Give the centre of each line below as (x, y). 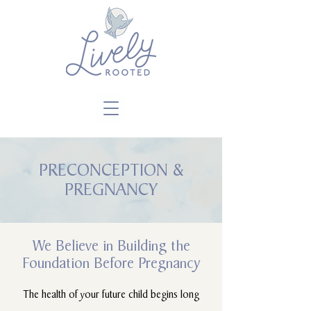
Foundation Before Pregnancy (111, 263)
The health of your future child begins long (111, 294)
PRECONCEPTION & (111, 170)
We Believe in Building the (111, 245)
